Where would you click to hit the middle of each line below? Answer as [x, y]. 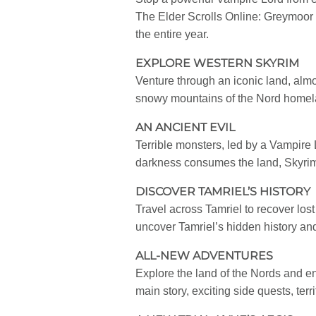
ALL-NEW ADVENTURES [204, 256]
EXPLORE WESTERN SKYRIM [217, 63]
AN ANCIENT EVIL [185, 128]
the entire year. [172, 35]
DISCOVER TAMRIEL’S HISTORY [223, 192]
